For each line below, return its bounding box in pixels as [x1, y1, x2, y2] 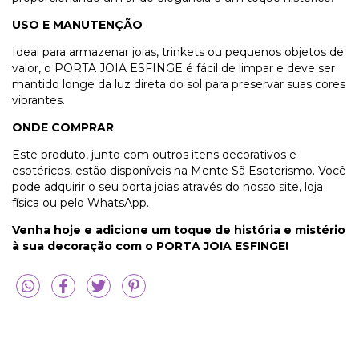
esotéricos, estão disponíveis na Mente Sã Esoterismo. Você [12, 163, 346, 178]
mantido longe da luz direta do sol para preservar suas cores [12, 76, 345, 91]
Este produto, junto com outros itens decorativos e [12, 147, 296, 162]
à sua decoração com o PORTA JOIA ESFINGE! [12, 238, 288, 253]
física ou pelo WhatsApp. [12, 195, 149, 210]
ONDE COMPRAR [12, 119, 114, 135]
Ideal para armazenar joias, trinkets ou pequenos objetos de [12, 44, 344, 59]
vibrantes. [12, 92, 65, 107]
